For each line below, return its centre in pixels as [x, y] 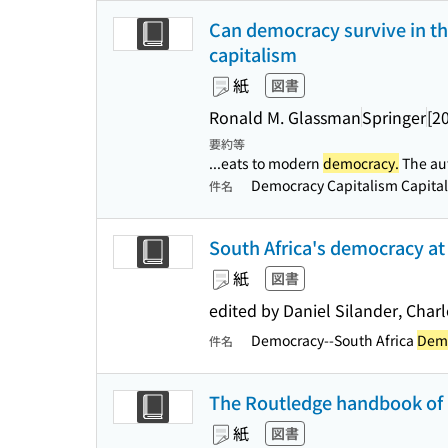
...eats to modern [266, 163]
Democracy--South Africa [334, 340]
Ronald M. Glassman [285, 116]
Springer [394, 116]
